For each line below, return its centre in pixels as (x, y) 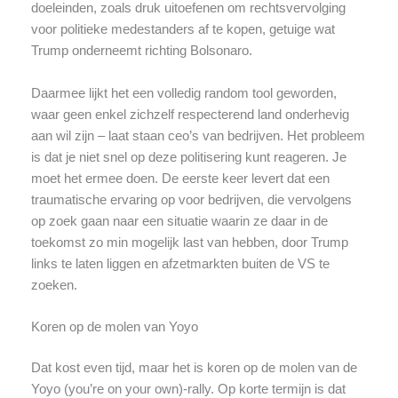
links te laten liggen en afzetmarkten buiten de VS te (180, 263)
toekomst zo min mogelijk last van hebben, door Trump (189, 242)
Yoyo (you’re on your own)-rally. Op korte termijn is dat (188, 389)
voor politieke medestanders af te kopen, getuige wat (183, 30)
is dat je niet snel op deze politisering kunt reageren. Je (188, 157)
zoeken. (54, 285)
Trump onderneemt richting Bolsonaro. (141, 51)
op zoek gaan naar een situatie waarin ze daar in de (179, 221)
